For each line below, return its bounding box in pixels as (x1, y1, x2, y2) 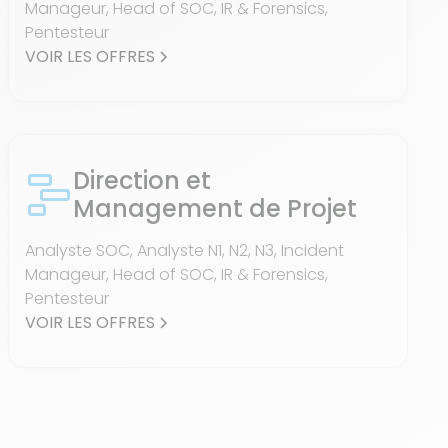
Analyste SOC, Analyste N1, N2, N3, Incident (25, 239, 344, 262)
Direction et (73, 164, 211, 197)
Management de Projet (73, 192, 357, 225)
